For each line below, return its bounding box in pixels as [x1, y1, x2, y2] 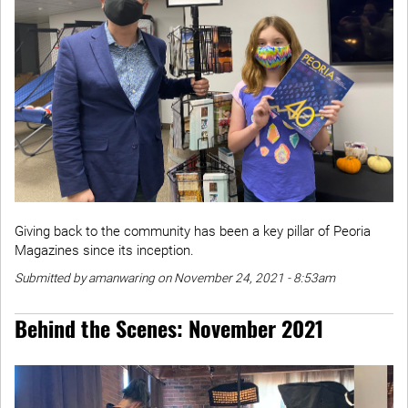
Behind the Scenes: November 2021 [15, 311, 323, 345]
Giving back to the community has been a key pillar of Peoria [15, 223, 371, 240]
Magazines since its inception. [15, 242, 194, 260]
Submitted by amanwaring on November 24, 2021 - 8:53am [15, 270, 335, 286]
